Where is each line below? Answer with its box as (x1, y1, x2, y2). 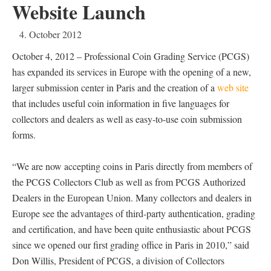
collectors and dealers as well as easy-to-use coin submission (12, 113, 242, 125)
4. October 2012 (19, 28, 82, 41)
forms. (12, 128, 36, 141)
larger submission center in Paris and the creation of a (12, 81, 217, 94)
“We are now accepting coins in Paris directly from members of (12, 160, 252, 172)
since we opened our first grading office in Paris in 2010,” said (12, 238, 249, 251)
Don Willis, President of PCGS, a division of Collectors (12, 254, 224, 267)
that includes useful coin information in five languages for (12, 97, 229, 109)
